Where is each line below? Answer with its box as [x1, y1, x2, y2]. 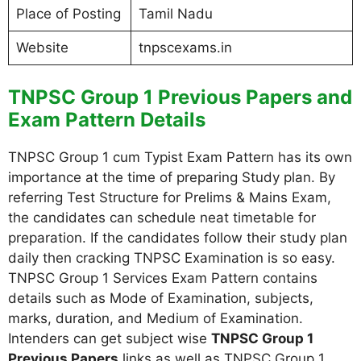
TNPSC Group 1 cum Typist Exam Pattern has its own [8, 148, 352, 165]
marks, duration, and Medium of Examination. [8, 309, 303, 326]
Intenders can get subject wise [8, 330, 211, 346]
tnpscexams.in [138, 39, 232, 56]
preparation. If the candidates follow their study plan [8, 229, 347, 246]
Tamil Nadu [138, 6, 213, 22]
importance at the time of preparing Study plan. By [8, 168, 335, 185]
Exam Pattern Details [8, 107, 205, 131]
